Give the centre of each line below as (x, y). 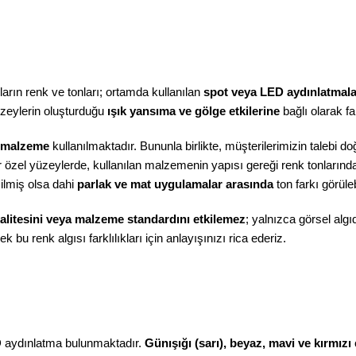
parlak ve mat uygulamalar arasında (175, 184)
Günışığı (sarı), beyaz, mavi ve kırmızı (248, 343)
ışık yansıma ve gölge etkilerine (193, 111)
